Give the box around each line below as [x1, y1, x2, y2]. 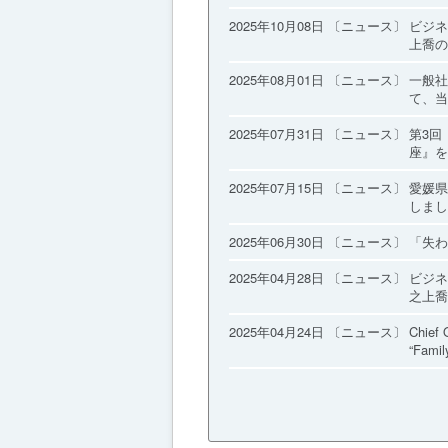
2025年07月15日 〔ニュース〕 [228, 177, 406, 197]
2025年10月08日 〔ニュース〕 [228, 15, 406, 35]
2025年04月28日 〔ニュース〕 [228, 267, 406, 287]
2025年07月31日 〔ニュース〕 [228, 123, 406, 143]
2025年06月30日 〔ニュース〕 [228, 231, 406, 251]
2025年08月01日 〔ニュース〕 [228, 69, 406, 89]
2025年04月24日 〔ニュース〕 [228, 321, 406, 341]
